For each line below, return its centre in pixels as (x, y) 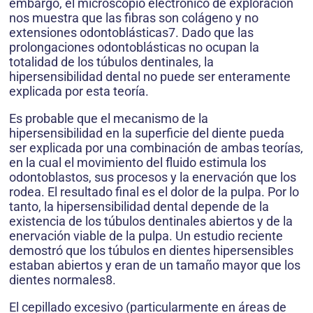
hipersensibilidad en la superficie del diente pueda (147, 133)
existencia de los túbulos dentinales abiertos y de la (151, 221)
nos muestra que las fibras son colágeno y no (134, 18)
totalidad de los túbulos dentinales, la (111, 62)
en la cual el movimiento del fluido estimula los (138, 163)
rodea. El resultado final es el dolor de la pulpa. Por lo (154, 192)
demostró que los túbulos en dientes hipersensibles (151, 251)
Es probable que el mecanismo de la (109, 119)
